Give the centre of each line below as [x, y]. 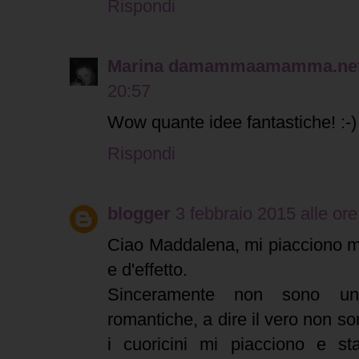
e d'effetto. [147, 270]
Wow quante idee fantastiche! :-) [232, 123]
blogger [139, 214]
